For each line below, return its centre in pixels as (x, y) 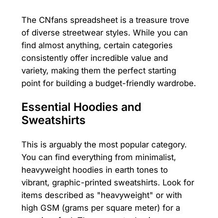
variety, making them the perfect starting (99, 71)
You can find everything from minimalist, (99, 157)
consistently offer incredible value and (94, 58)
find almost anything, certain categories (97, 45)
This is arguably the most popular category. (104, 145)
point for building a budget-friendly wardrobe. (109, 83)
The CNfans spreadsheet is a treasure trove (105, 20)
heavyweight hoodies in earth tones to (94, 170)
